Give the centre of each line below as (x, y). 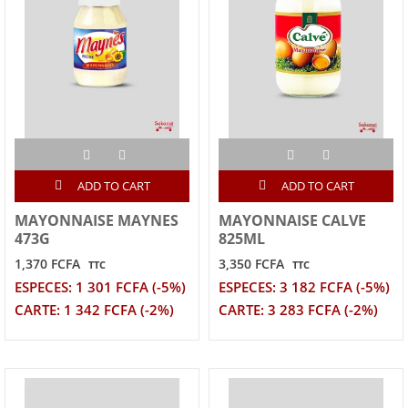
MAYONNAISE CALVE (292, 221)
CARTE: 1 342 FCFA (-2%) (94, 311)
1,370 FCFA (47, 264)
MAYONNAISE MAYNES (97, 221)
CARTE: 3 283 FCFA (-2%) (298, 311)
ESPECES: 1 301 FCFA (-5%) (100, 288)
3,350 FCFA (251, 264)
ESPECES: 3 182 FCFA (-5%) (304, 288)
